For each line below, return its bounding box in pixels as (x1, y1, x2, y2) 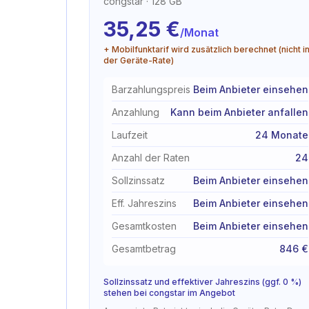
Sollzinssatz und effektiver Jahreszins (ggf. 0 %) (103, 277, 301, 287)
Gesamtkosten (112, 220, 177, 232)
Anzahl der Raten (112, 152, 190, 163)
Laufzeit (112, 129, 148, 141)
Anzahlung (112, 106, 159, 118)
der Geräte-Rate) (103, 55, 174, 66)
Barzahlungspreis (112, 83, 190, 95)
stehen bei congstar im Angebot (103, 288, 235, 298)
